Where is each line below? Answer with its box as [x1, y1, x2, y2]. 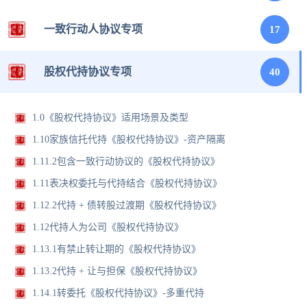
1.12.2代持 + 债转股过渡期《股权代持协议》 [32, 200, 222, 211]
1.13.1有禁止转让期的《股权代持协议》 [32, 244, 201, 255]
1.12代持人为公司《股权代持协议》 [32, 222, 184, 233]
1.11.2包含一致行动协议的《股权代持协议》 [32, 156, 221, 167]
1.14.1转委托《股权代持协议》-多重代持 [32, 288, 205, 299]
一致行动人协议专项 [43, 23, 143, 36]
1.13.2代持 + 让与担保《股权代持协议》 [32, 266, 203, 277]
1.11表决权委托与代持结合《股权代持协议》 [32, 178, 223, 189]
